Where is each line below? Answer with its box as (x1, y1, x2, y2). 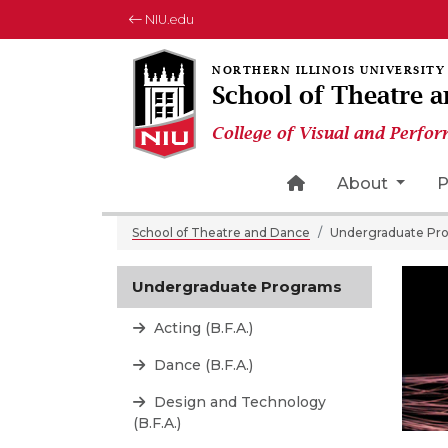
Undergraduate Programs (132, 277, 342, 296)
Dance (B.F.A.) (150, 356, 253, 374)
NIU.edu (142, 12, 194, 27)
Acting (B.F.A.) (150, 319, 253, 337)
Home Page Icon (303, 173, 441, 192)
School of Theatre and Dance (132, 225, 310, 240)
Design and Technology (150, 393, 326, 411)
